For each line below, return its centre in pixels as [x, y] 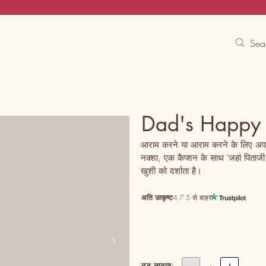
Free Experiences [121, 41]
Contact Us [25, 41]
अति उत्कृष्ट [157, 197]
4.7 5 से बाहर [192, 197]
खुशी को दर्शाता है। [171, 171]
